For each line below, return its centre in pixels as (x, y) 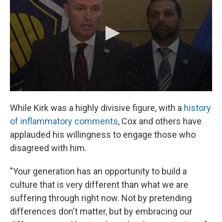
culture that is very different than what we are (99, 184)
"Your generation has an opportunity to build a (98, 171)
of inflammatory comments (64, 121)
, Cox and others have (160, 121)
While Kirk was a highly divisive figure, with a (97, 108)
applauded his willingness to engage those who (103, 134)
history (197, 108)
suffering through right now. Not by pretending (101, 198)
